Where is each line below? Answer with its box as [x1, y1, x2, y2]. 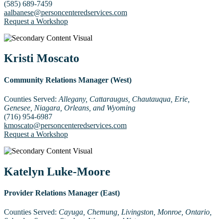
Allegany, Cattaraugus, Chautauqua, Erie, [57, 94, 190, 103]
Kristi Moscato [4, 52, 79, 65]
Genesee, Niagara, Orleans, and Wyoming [4, 103, 135, 112]
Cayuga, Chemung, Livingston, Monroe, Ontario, [59, 208, 212, 217]
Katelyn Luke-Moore [4, 165, 110, 178]
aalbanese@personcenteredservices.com [4, 8, 127, 17]
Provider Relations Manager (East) [4, 189, 120, 197]
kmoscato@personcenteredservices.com [4, 121, 127, 130]
